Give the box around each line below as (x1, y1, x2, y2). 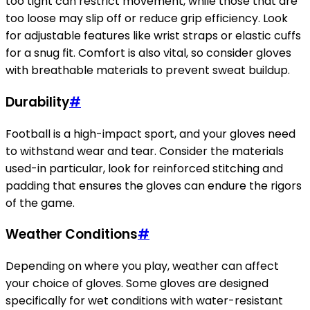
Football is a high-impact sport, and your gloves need (6, 125, 295, 142)
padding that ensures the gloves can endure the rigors (6, 177, 302, 194)
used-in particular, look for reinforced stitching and (6, 160, 283, 176)
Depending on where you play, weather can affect (6, 258, 279, 274)
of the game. (6, 194, 75, 211)
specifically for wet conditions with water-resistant (6, 293, 283, 309)
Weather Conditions (6, 225, 138, 244)
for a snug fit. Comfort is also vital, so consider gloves (6, 45, 291, 62)
